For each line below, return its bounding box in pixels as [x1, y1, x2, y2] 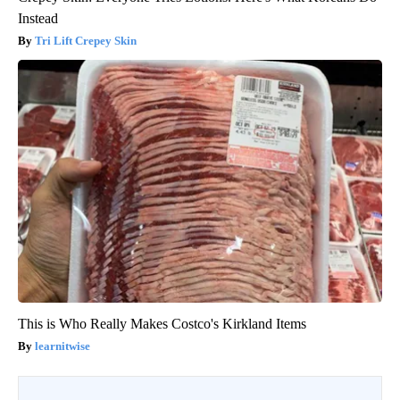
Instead [18, 11, 58, 27]
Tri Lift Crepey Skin [35, 34, 137, 48]
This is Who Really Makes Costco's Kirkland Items [18, 316, 306, 332]
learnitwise [35, 339, 90, 354]
